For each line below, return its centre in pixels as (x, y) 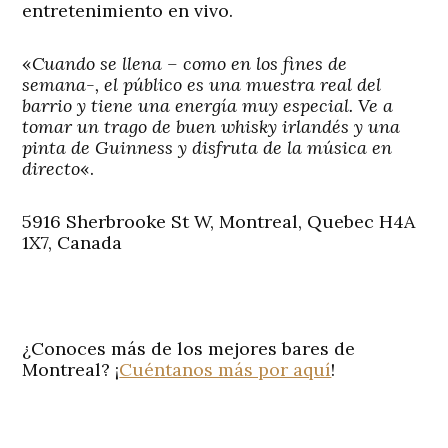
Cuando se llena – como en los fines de (190, 64)
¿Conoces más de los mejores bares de (189, 349)
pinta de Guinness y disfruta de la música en (207, 148)
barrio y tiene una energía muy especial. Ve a (208, 106)
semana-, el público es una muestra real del (202, 85)
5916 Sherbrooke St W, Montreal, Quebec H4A (219, 222)
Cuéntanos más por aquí (225, 370)
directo (51, 169)
